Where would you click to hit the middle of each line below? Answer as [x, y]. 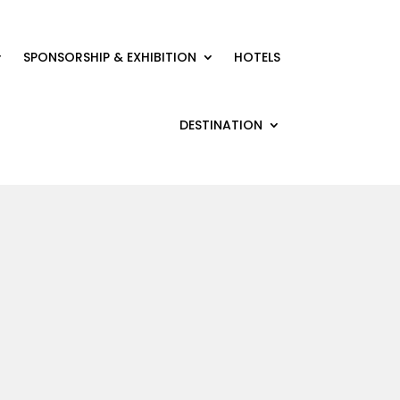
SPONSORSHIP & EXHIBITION [109, 57]
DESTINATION [221, 125]
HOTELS [257, 57]
